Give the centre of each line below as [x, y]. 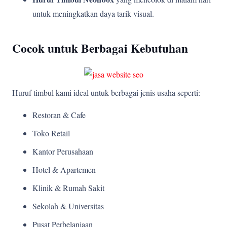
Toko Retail [51, 133]
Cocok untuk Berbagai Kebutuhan [100, 48]
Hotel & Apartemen [64, 169]
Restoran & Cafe [59, 115]
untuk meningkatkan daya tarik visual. [93, 13]
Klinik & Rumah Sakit [68, 187]
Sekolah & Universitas [68, 206]
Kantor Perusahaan [63, 151]
